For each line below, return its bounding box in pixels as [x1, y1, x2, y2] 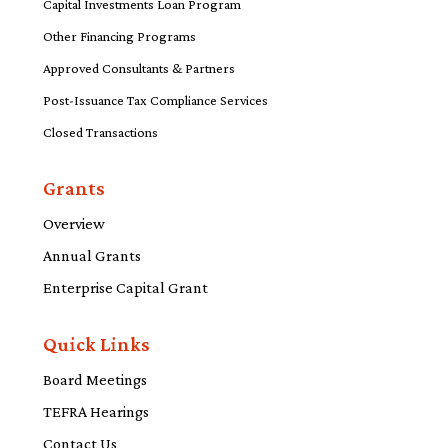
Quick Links [43, 333, 151, 355]
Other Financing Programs [43, 28, 197, 44]
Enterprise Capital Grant [43, 279, 209, 296]
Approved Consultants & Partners [43, 60, 236, 76]
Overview [43, 215, 106, 232]
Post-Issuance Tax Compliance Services [43, 92, 269, 108]
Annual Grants [43, 247, 142, 264]
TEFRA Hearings [43, 403, 150, 420]
